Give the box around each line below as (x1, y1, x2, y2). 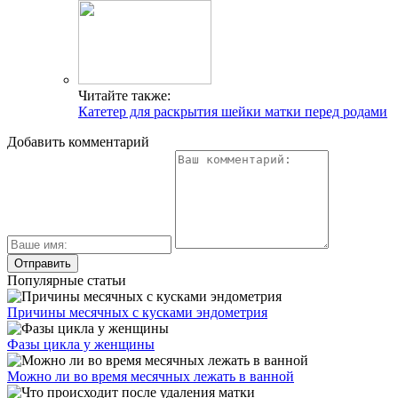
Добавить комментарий (7, 133, 149, 149)
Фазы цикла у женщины (7, 336, 155, 352)
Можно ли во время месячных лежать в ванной (7, 368, 294, 384)
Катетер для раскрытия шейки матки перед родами (78, 103, 387, 119)
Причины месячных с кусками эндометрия (7, 304, 267, 320)
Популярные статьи (7, 272, 126, 288)
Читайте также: (78, 87, 171, 103)
